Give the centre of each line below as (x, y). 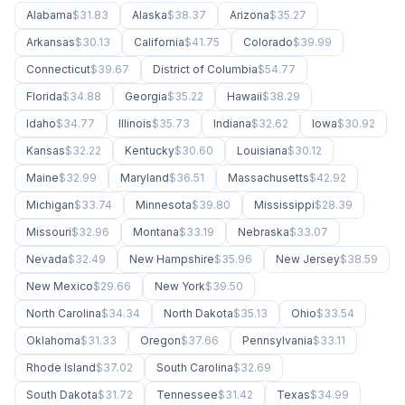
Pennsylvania (278, 340)
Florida (44, 96)
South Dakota (62, 395)
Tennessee (187, 395)
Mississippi (284, 205)
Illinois (135, 123)
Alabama (49, 15)
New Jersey (308, 259)
